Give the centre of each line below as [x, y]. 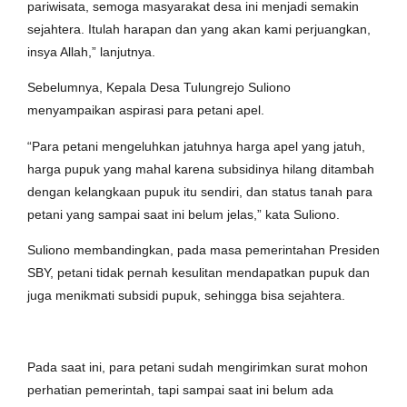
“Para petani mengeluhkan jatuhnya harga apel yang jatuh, [196, 146]
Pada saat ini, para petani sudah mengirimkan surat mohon [198, 367]
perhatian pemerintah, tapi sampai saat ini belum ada [180, 389]
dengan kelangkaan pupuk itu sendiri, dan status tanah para [200, 191]
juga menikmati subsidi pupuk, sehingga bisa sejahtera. [186, 296]
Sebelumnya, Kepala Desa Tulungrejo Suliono [159, 88]
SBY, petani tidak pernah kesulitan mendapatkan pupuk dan [199, 273]
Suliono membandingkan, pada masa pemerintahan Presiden [203, 250]
